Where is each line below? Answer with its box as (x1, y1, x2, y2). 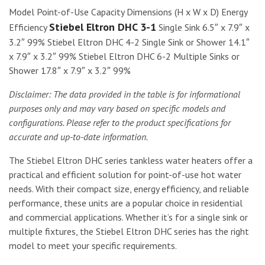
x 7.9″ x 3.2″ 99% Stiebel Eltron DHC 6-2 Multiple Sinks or (9, 50, 240, 62)
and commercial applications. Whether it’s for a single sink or (9, 211, 248, 223)
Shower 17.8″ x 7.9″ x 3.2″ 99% (9, 64, 131, 76)
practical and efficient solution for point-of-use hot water (9, 168, 241, 180)
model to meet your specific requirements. (9, 239, 177, 251)
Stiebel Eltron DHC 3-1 (49, 20, 156, 34)
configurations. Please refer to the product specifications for (9, 116, 231, 128)
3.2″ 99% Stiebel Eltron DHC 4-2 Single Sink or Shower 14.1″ (9, 35, 250, 48)
